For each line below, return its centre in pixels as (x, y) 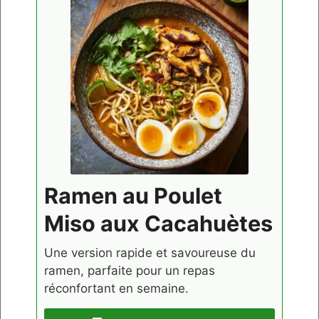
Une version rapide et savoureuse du (150, 252)
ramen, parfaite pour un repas (130, 270)
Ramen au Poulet (133, 195)
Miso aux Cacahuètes (158, 223)
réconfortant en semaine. (116, 288)
